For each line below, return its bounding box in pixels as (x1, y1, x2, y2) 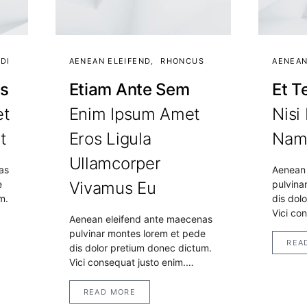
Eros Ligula (69, 129, 151, 149)
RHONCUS (160, 56, 204, 66)
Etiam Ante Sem (69, 79, 190, 100)
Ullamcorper (69, 153, 161, 174)
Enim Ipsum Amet (69, 104, 201, 125)
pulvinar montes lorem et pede (69, 228, 206, 240)
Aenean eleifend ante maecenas (69, 213, 212, 225)
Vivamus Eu (69, 178, 156, 199)
